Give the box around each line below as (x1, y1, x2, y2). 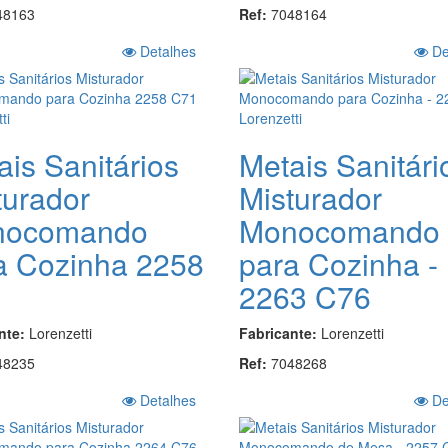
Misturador (238, 175, 382, 219)
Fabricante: (238, 322, 321, 343)
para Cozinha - (238, 241, 438, 285)
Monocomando (238, 208, 440, 252)
